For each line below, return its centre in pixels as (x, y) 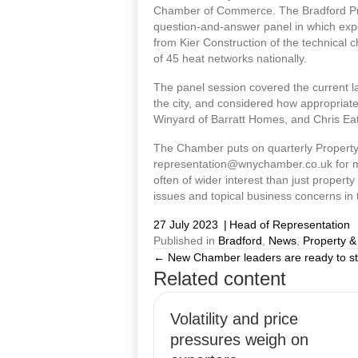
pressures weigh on (239, 340)
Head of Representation (290, 225)
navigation (218, 301)
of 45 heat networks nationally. (230, 58)
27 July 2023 (186, 225)
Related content (220, 278)
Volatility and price (234, 319)
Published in (186, 241)
